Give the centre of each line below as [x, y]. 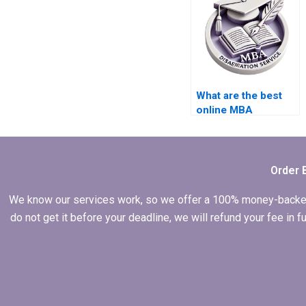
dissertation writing [244, 125]
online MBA [224, 110]
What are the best [239, 96]
